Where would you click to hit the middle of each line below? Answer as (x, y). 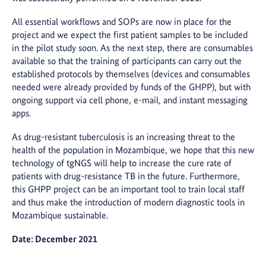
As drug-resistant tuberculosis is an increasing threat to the (123, 137)
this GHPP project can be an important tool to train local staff (128, 189)
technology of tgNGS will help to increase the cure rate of (122, 163)
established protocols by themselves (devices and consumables (131, 74)
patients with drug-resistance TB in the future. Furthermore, (126, 176)
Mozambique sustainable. (60, 216)
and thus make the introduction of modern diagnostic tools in (128, 202)
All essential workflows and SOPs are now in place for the (122, 22)
